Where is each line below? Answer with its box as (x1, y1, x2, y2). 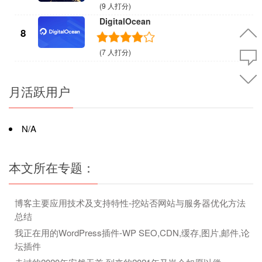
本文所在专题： (9, 158, 95, 177)
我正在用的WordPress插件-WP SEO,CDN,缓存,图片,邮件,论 (15, 226, 250, 239)
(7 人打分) (99, 47, 131, 57)
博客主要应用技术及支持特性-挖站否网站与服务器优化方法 (15, 196, 246, 209)
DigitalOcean (99, 15, 151, 27)
